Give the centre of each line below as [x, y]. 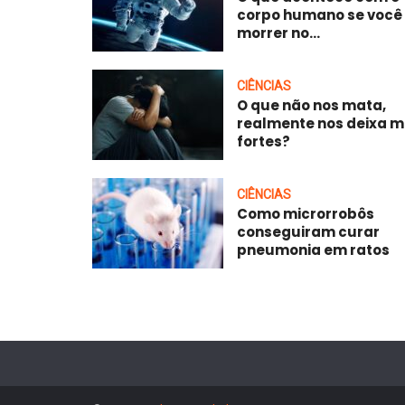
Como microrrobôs [306, 213]
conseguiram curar [308, 231]
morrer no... [278, 33]
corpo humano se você [320, 14]
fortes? [264, 141]
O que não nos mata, [311, 105]
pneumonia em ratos [313, 250]
